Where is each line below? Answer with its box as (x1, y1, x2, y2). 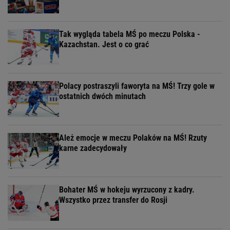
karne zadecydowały (59, 143, 127, 154)
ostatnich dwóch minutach (59, 91, 146, 102)
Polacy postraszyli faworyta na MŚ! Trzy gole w (59, 81, 215, 91)
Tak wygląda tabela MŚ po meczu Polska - (59, 29, 200, 40)
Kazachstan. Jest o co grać (59, 40, 149, 50)
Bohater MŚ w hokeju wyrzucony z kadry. (59, 185, 195, 195)
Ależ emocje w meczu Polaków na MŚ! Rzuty (59, 133, 207, 143)
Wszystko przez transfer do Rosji (59, 195, 167, 205)
